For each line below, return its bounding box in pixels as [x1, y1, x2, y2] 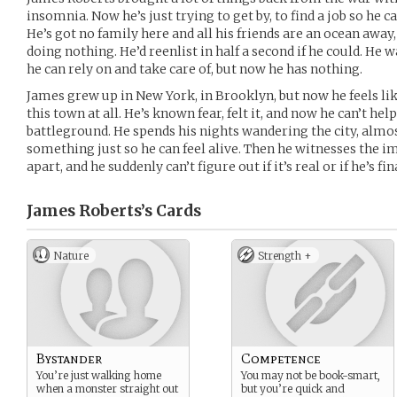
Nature [53, 249, 89, 262]
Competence [241, 350, 321, 367]
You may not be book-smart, [241, 369, 380, 382]
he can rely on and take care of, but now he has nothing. [27, 61, 362, 77]
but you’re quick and [241, 382, 345, 395]
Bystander [36, 350, 102, 367]
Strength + [258, 249, 312, 262]
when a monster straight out [36, 382, 178, 395]
